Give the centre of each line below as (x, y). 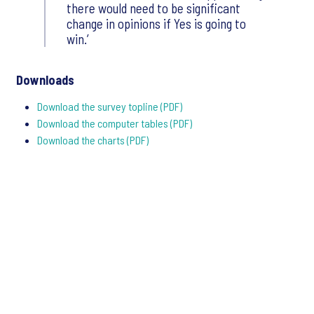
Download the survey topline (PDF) (110, 107)
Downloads (45, 80)
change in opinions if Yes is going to (156, 24)
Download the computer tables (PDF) (115, 123)
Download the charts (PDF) (93, 140)
